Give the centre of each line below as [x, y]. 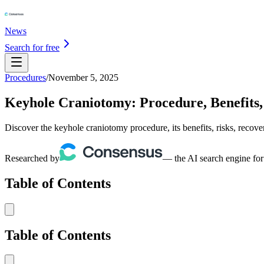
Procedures [25, 77]
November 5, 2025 [83, 77]
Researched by [32, 158]
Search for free [32, 47]
